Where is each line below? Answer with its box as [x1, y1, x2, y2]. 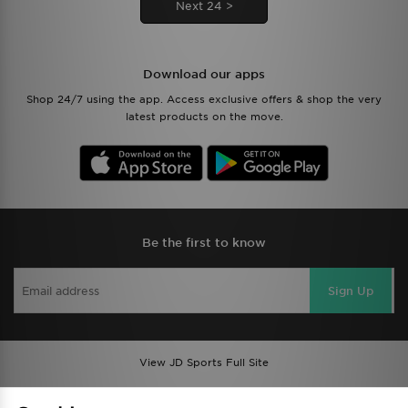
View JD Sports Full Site [139, 356, 269, 369]
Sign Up [328, 283, 373, 298]
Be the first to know [142, 236, 266, 250]
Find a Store [68, 391, 136, 403]
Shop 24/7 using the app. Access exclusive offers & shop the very [26, 93, 382, 106]
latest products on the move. [125, 110, 283, 123]
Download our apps [143, 67, 265, 81]
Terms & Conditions [253, 391, 359, 403]
